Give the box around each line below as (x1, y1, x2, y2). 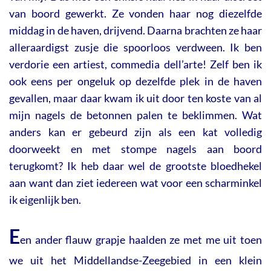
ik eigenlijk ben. (9, 193, 81, 207)
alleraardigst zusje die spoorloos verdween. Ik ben (9, 41, 262, 54)
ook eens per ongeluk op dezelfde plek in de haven (9, 74, 262, 88)
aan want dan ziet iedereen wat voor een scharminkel (9, 176, 262, 190)
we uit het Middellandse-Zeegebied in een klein (9, 253, 262, 267)
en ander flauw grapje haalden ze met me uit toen (20, 232, 262, 246)
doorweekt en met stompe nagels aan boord (9, 142, 262, 156)
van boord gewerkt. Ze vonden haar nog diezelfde (9, 7, 262, 21)
